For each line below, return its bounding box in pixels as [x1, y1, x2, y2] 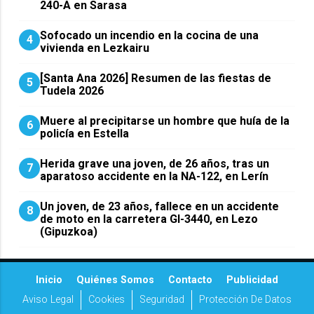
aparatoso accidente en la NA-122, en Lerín [40, 170, 269, 184]
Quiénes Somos [76, 274, 154, 287]
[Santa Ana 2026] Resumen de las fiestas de [40, 71, 272, 86]
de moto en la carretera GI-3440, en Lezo [40, 212, 259, 226]
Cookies [88, 294, 125, 306]
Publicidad [226, 274, 278, 287]
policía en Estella [40, 127, 130, 141]
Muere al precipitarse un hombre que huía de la [40, 114, 290, 128]
